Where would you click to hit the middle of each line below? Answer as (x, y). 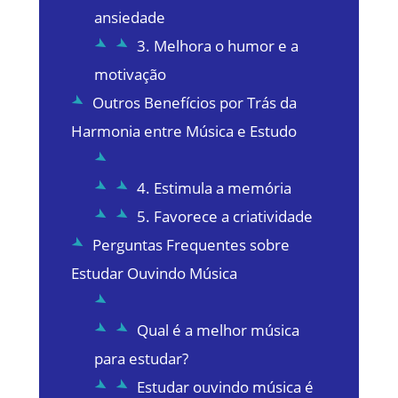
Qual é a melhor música (218, 330)
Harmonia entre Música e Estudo (183, 131)
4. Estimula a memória (214, 188)
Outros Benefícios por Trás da (194, 103)
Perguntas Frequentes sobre (191, 245)
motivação (130, 75)
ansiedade (129, 18)
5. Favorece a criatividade (224, 217)
